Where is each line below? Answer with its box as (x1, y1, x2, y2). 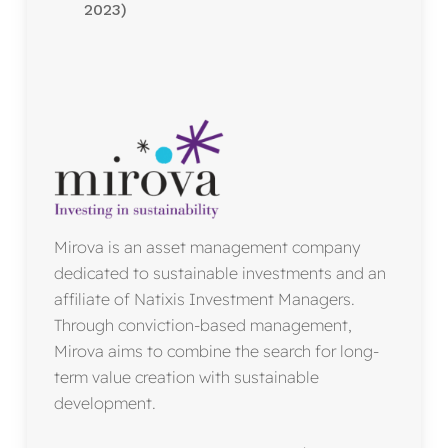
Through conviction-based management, (53, 315, 352, 336)
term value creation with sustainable (53, 367, 319, 388)
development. (53, 393, 156, 414)
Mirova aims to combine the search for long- (53, 341, 379, 362)
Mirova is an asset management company (53, 237, 360, 258)
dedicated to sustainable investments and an (53, 263, 386, 284)
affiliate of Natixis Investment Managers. (53, 289, 355, 310)
